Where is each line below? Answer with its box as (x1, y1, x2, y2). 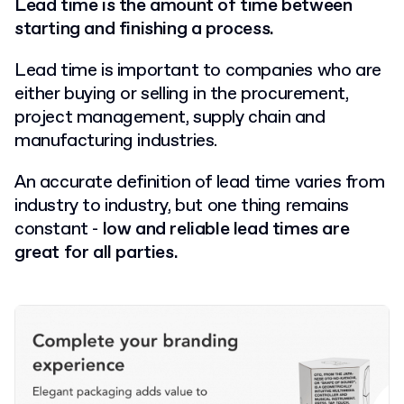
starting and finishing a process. (14, 17, 274, 41)
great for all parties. (14, 241, 182, 265)
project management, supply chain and (14, 106, 326, 130)
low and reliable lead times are (98, 217, 350, 242)
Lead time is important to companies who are (14, 59, 381, 83)
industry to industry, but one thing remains (14, 194, 349, 218)
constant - (14, 217, 98, 242)
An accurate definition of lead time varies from (14, 170, 385, 195)
